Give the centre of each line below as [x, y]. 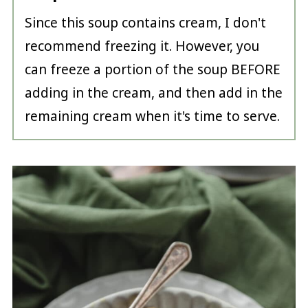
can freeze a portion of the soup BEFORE [152, 70]
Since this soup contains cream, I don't [145, 23]
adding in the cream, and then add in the [153, 93]
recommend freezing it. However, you [142, 46]
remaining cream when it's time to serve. [152, 117]
